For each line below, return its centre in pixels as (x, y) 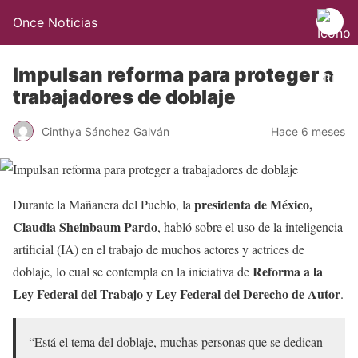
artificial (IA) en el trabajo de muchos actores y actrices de (159, 249)
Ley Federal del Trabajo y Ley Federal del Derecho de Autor (177, 294)
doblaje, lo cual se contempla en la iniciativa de (133, 271)
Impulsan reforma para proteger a (173, 75)
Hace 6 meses (308, 131)
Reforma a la (288, 271)
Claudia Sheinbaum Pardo (85, 227)
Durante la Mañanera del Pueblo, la (103, 204)
